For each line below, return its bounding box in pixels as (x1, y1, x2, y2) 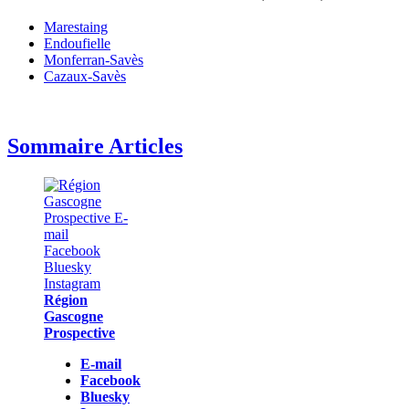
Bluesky (80, 388, 130, 404)
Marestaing (44, 18, 108, 35)
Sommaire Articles (7, 133, 183, 158)
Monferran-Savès (44, 51, 143, 68)
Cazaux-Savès (44, 68, 126, 84)
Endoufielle (44, 35, 110, 51)
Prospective (44, 324, 115, 341)
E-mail (80, 355, 121, 372)
